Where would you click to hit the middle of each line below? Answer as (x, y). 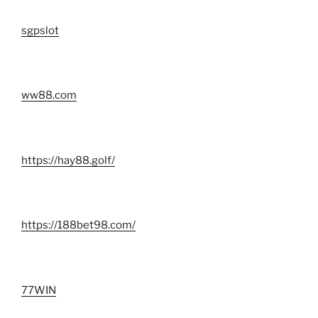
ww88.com (49, 95)
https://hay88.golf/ (68, 160)
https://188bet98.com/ (78, 225)
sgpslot (40, 30)
